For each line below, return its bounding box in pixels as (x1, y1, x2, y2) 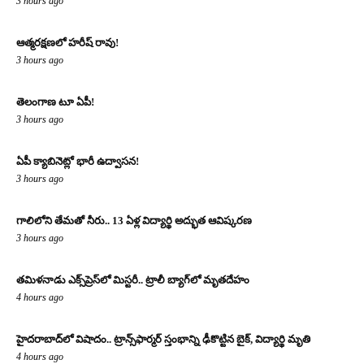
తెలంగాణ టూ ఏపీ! (16, 96, 94, 109)
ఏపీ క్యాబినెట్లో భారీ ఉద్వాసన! (16, 155, 139, 168)
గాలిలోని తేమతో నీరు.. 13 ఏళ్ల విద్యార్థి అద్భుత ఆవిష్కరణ (16, 214, 252, 227)
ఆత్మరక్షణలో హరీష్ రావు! (16, 37, 119, 50)
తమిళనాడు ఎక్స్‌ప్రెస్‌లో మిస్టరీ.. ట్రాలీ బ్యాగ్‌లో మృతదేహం (16, 274, 249, 287)
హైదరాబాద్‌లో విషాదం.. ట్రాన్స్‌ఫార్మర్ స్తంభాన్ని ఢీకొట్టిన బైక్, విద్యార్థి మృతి (16, 333, 310, 346)
